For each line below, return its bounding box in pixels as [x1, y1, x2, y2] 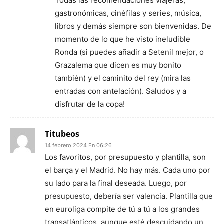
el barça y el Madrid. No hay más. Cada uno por [45, 165, 210, 175]
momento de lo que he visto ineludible [55, 34, 190, 44]
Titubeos [45, 128, 79, 139]
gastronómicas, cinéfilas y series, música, [55, 8, 201, 18]
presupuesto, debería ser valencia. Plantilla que [45, 191, 213, 201]
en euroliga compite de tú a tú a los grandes [45, 204, 200, 214]
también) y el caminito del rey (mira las [55, 73, 191, 83]
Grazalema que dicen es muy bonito [55, 60, 181, 70]
